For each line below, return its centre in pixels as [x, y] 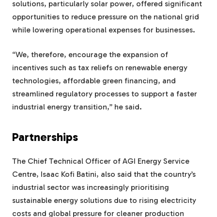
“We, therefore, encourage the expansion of [90, 55]
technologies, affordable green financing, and [94, 81]
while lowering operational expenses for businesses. [104, 30]
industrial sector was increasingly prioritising [91, 187]
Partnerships [45, 137]
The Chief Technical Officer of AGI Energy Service [101, 161]
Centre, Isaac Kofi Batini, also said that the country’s [104, 174]
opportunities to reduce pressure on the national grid [106, 16]
